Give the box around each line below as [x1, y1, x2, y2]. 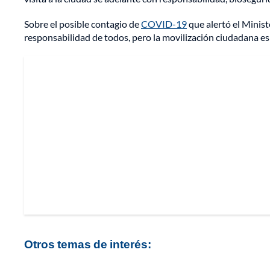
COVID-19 [141, 18, 187, 30]
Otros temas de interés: [24, 237, 151, 251]
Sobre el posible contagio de [24, 18, 141, 30]
